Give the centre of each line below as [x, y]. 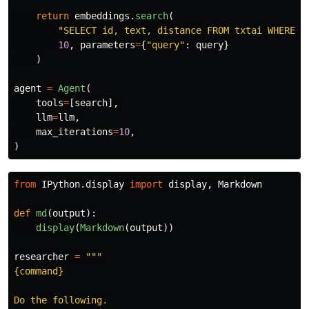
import [146, 184]
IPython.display [83, 184]
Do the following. [61, 300]
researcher [41, 256]
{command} [39, 271]
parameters [108, 44]
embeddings [102, 16]
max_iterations [74, 131]
